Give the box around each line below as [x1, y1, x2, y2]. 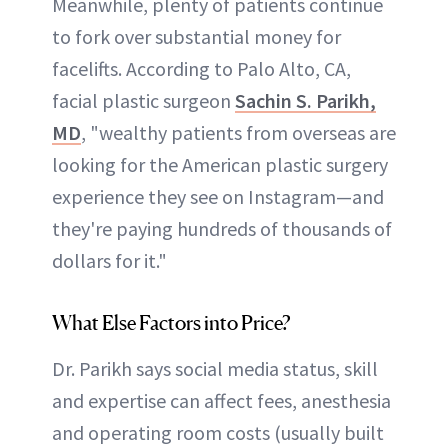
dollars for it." [52, 248, 167, 274]
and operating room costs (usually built [52, 420, 384, 446]
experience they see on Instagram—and [52, 184, 384, 210]
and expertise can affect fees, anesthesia [52, 388, 391, 414]
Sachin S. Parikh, [235, 88, 376, 114]
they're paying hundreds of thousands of [52, 216, 392, 242]
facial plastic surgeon [52, 88, 235, 114]
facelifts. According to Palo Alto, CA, [52, 56, 351, 82]
